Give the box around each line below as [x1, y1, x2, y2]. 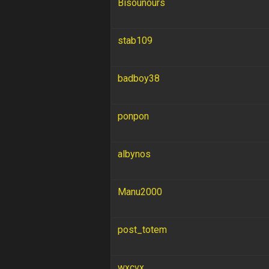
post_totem [117, 223, 167, 235]
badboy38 [117, 72, 160, 84]
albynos [117, 148, 151, 160]
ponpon [117, 110, 149, 122]
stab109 [117, 34, 153, 46]
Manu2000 [117, 186, 162, 198]
